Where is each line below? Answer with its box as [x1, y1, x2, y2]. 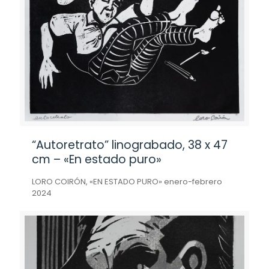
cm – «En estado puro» [32, 151, 162, 168]
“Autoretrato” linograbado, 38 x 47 [32, 137, 228, 153]
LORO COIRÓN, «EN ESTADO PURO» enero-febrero [32, 176, 222, 187]
